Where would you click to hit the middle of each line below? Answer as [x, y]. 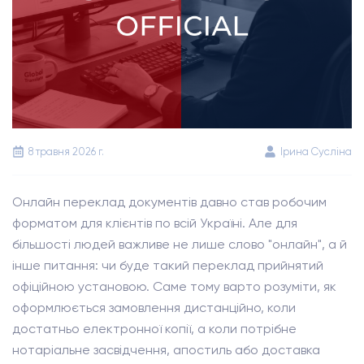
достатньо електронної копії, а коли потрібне [154, 329]
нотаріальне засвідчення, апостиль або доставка [166, 350]
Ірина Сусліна [316, 152]
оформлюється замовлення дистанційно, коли [154, 308]
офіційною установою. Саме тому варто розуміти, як [174, 286]
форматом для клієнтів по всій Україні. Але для [155, 223]
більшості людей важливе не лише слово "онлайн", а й [180, 244]
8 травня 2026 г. [66, 152]
